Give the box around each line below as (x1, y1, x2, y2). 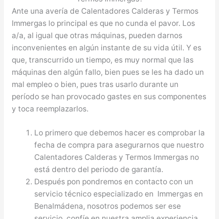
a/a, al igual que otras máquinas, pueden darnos (11, 30, 182, 40)
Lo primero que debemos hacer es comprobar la (34, 128, 205, 138)
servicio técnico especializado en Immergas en (34, 189, 203, 199)
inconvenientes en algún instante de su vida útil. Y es (11, 43, 201, 52)
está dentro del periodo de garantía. (34, 165, 164, 175)
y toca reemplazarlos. (11, 104, 88, 113)
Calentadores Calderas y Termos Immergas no (34, 153, 199, 162)
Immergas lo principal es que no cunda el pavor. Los (11, 18, 195, 28)
